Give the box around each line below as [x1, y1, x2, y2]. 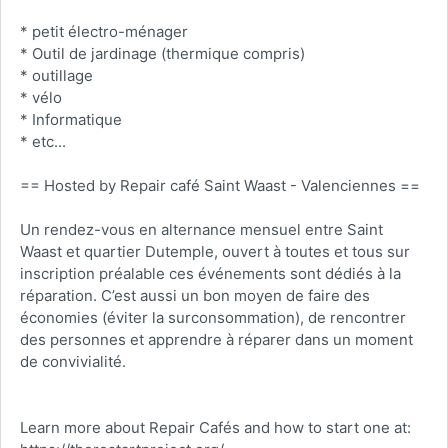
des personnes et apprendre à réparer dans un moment [19, 330, 413, 349]
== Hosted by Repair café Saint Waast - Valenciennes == [19, 176, 420, 195]
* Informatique [19, 110, 122, 129]
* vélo [19, 88, 62, 107]
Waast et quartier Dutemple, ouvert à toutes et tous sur [19, 242, 410, 261]
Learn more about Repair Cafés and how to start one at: [19, 418, 411, 437]
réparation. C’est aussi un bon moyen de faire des [19, 286, 370, 305]
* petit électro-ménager [19, 22, 188, 41]
